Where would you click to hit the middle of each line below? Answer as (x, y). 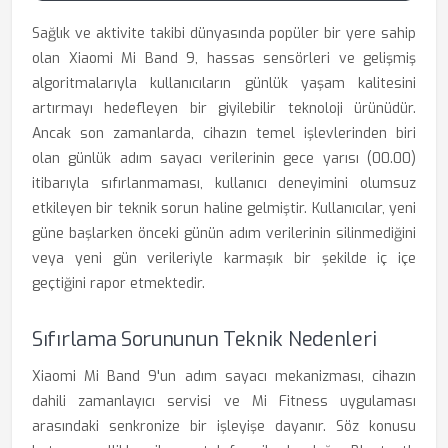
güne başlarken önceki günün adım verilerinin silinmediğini (224, 233)
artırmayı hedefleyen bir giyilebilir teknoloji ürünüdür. (224, 108)
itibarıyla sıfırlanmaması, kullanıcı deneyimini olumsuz (224, 183)
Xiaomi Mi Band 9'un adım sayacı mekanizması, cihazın (224, 376)
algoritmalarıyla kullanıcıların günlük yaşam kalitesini (224, 83)
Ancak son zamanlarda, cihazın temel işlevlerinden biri (224, 133)
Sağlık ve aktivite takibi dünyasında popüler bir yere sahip (224, 33)
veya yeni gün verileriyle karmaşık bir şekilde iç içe (224, 258)
